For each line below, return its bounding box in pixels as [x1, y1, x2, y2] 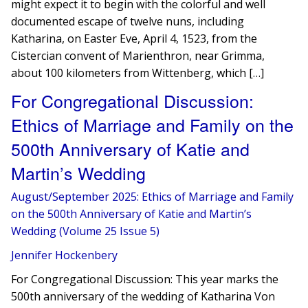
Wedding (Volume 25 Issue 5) [11, 223, 160, 239]
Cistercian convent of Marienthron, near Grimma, [11, 48, 265, 63]
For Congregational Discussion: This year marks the [11, 272, 279, 287]
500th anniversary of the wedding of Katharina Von [11, 289, 276, 304]
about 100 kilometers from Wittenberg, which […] [11, 65, 265, 80]
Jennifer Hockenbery [11, 247, 118, 263]
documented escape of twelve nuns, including [11, 14, 245, 29]
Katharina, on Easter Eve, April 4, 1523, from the [11, 31, 258, 46]
